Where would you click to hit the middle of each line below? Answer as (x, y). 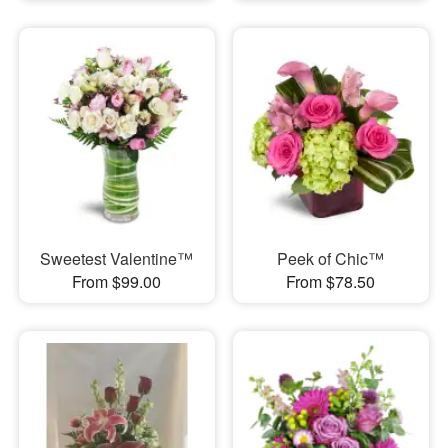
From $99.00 (117, 282)
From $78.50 (331, 282)
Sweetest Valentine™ (117, 259)
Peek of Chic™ (331, 259)
